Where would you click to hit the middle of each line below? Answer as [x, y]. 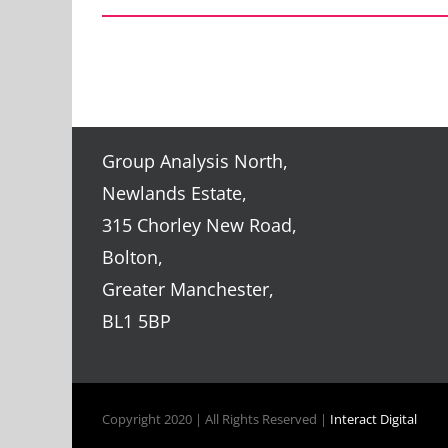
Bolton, [132, 257]
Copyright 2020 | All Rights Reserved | [215, 419]
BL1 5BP [136, 321]
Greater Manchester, [187, 289]
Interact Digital [373, 419]
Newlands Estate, [174, 193]
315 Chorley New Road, [199, 225]
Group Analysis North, [194, 161]
